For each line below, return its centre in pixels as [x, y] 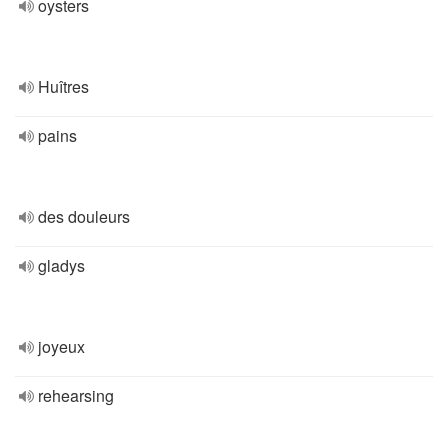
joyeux [61, 346]
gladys [61, 265]
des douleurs [84, 216]
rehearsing [76, 395]
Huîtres [63, 86]
